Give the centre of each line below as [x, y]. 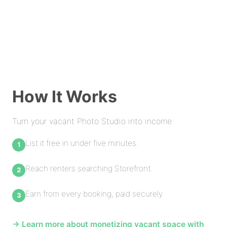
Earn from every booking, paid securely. [95, 194]
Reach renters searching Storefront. [89, 168]
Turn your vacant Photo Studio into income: [93, 121]
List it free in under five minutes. [82, 143]
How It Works [65, 97]
